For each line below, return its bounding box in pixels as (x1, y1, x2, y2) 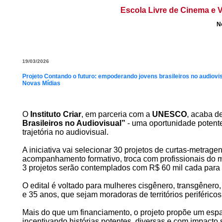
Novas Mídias (22, 80, 60, 87)
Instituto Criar (30, 110, 81, 118)
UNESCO (152, 110, 187, 118)
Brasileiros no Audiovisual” (22, 119, 125, 127)
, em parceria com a (81, 110, 152, 118)
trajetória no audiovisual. (22, 128, 109, 136)
